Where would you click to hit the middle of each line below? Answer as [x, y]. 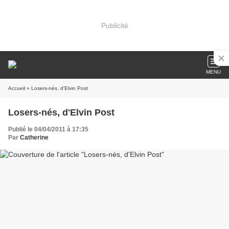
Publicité [114, 25]
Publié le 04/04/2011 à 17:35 [48, 129]
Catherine [34, 138]
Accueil [17, 88]
